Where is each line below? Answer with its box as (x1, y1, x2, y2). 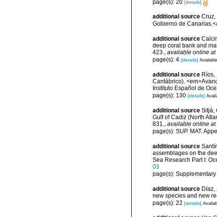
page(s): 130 (153, 92, 187, 99)
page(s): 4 (153, 56, 181, 63)
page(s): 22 (153, 199, 184, 206)
